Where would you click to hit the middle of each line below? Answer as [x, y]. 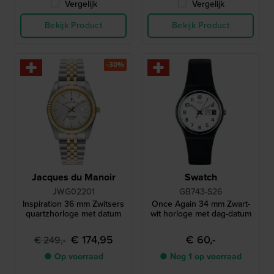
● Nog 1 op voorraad [201, 257]
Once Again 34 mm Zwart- [201, 204]
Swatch [201, 177]
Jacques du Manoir [73, 177]
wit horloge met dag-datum [201, 214]
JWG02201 [73, 192]
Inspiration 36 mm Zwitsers [73, 204]
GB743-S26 [201, 192]
